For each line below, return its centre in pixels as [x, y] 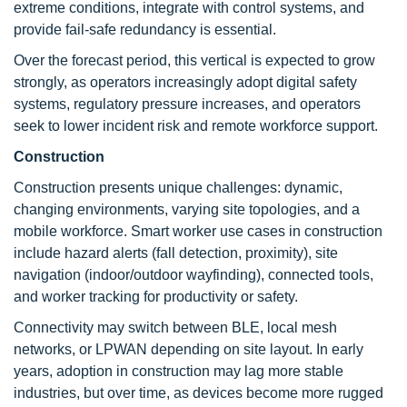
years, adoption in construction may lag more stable [179, 371]
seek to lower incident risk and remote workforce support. [196, 126]
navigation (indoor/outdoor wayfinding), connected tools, [194, 275]
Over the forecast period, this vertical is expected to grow [194, 60]
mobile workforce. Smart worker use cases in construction [198, 231]
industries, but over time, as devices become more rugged [199, 393]
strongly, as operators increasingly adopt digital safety [185, 82]
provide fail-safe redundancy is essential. [145, 30]
